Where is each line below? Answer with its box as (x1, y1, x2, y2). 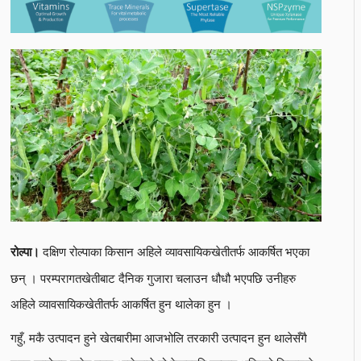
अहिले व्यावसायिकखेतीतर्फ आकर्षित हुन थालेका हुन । (10, 293, 232, 312)
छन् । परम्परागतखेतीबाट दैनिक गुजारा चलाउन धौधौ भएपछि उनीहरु (10, 268, 296, 286)
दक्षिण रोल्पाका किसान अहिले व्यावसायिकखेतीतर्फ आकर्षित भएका (39, 241, 309, 259)
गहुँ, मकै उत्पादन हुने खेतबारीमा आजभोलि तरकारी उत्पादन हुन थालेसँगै (10, 327, 307, 346)
